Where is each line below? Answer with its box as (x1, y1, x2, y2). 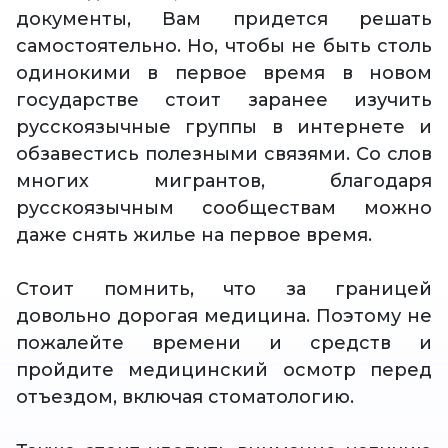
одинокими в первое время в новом (16, 62, 432, 85)
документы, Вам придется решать (16, 8, 432, 31)
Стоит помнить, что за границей (16, 278, 432, 301)
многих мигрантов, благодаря (16, 170, 432, 193)
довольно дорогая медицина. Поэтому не (16, 305, 432, 328)
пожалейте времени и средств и (16, 332, 432, 355)
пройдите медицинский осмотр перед (16, 359, 432, 382)
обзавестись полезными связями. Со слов (16, 143, 432, 166)
